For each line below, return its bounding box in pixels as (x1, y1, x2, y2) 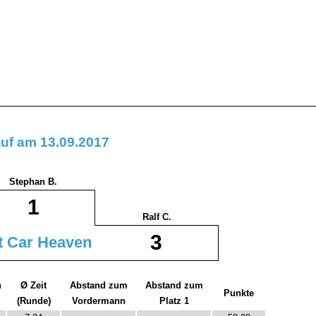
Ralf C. (142, 212, 171, 223)
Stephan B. (8, 176, 57, 188)
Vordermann (71, 296, 126, 307)
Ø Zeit (20, 280, 47, 291)
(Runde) (16, 296, 51, 307)
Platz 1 (159, 296, 189, 307)
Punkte (224, 288, 254, 299)
